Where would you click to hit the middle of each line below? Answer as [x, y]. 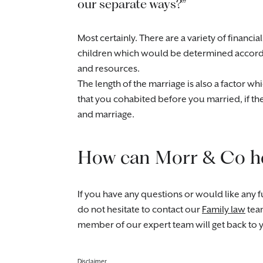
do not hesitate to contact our [140, 210]
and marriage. [106, 115]
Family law [224, 210]
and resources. [109, 69]
